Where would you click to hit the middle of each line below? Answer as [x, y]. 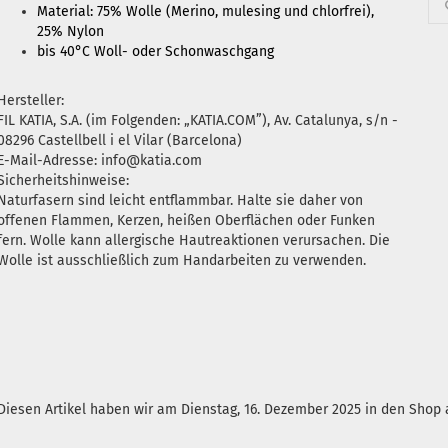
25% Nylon [70, 31]
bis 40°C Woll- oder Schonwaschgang [155, 51]
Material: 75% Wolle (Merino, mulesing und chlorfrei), [205, 11]
